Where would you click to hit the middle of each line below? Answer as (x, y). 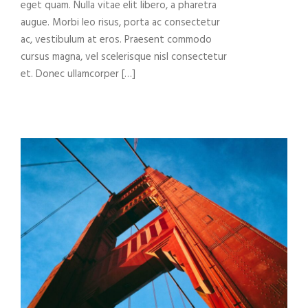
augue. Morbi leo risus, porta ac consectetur (120, 22)
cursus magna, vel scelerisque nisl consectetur (124, 57)
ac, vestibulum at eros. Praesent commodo (116, 40)
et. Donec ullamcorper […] (78, 74)
